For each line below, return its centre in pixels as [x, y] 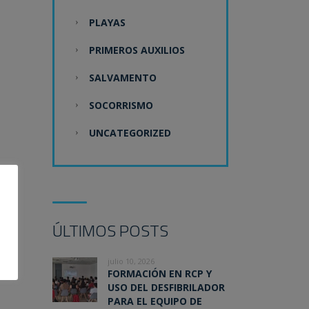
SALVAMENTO [123, 78]
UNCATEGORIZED [130, 133]
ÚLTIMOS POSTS [110, 231]
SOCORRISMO [121, 106]
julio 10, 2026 [131, 261]
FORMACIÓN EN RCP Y [160, 274]
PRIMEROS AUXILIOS [137, 50]
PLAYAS [107, 23]
